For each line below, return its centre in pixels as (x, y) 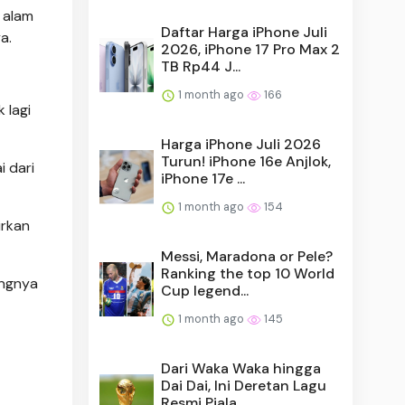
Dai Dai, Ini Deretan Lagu (244, 385)
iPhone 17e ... (203, 178)
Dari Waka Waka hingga (241, 368)
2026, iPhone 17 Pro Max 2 (251, 49)
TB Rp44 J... (201, 66)
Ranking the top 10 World (248, 273)
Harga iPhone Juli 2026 (241, 144)
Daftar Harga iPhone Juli (245, 32)
